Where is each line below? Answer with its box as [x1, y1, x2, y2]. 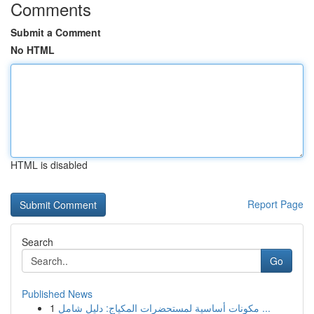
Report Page [247, 197, 303, 211]
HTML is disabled [11, 158, 88, 172]
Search [22, 235, 53, 249]
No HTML [11, 43, 55, 57]
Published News [22, 287, 93, 301]
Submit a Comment [11, 25, 101, 39]
